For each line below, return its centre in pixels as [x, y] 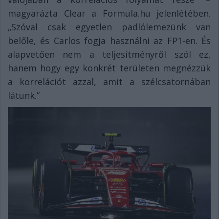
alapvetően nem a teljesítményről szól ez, [109, 55]
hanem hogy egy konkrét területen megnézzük [109, 68]
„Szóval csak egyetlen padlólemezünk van [109, 27]
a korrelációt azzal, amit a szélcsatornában [109, 82]
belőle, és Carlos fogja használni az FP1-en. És [109, 41]
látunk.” [24, 96]
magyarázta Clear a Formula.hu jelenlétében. [109, 13]
